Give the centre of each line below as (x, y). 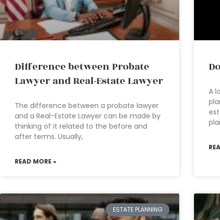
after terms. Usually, (49, 136)
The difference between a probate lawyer (87, 105)
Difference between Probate (82, 67)
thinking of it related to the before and (81, 126)
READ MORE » (36, 161)
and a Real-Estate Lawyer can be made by (88, 116)
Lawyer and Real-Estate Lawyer (89, 81)
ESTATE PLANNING (137, 209)
